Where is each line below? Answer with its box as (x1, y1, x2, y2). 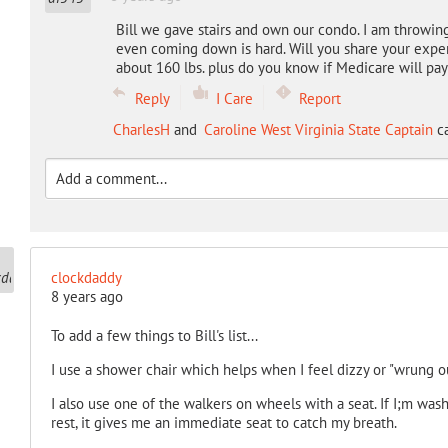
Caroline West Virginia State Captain (203, 120, 433, 139)
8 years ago (50, 287, 123, 306)
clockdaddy (50, 268, 122, 287)
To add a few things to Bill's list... (50, 326, 258, 345)
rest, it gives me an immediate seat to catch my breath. (50, 413, 397, 432)
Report (298, 89, 341, 108)
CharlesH (112, 120, 170, 139)
